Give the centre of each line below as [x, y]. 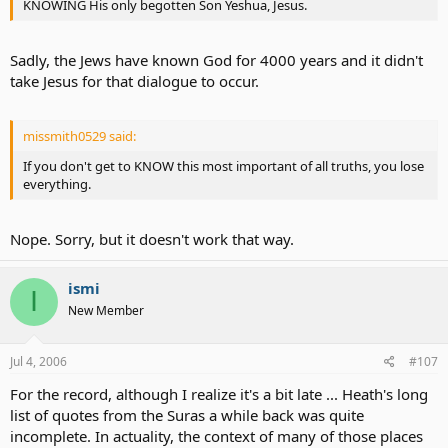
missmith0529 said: [79, 136]
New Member [106, 310]
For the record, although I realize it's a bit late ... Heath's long [219, 394]
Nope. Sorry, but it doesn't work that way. [152, 238]
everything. [57, 184]
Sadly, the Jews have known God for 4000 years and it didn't [216, 59]
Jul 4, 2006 [38, 361]
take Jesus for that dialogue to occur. [134, 80]
